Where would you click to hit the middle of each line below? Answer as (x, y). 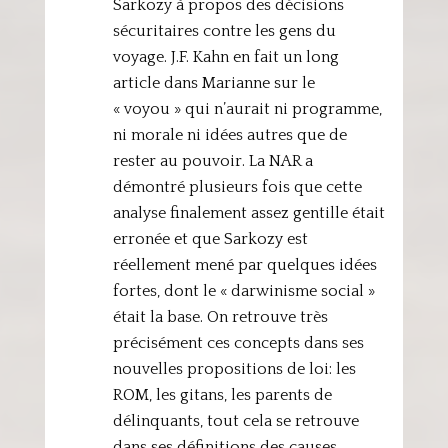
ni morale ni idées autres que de (229, 135)
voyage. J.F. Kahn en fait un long (225, 57)
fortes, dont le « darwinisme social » (243, 291)
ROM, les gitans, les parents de (222, 395)
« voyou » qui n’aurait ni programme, (247, 109)
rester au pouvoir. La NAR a (212, 161)
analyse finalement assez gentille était (248, 213)
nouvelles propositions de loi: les (234, 369)
